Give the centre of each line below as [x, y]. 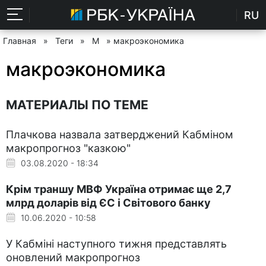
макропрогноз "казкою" [68, 148]
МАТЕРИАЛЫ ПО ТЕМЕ [77, 104]
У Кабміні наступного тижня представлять [116, 243]
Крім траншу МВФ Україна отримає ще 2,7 [119, 189]
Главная [20, 41]
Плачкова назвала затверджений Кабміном [120, 134]
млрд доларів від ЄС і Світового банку [108, 202]
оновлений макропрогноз [73, 257]
